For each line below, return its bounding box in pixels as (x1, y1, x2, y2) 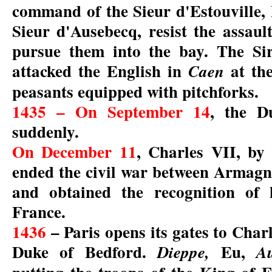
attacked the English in (12, 58, 188, 83)
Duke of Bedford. (12, 239, 158, 263)
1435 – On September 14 (12, 99, 210, 123)
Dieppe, (157, 240, 221, 263)
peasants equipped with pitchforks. (12, 79, 259, 103)
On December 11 (12, 139, 137, 163)
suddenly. (12, 119, 79, 143)
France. (12, 199, 66, 223)
